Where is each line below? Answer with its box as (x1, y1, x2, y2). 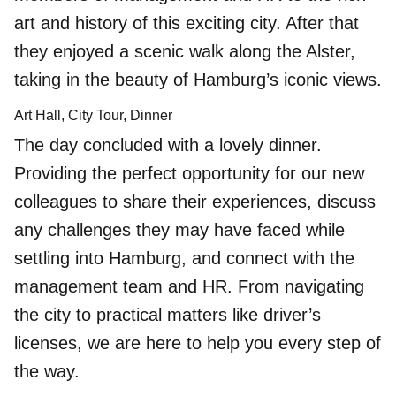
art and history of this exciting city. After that (14, 13, 359, 34)
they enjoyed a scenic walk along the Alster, (14, 42, 355, 62)
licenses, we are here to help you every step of (14, 332, 381, 353)
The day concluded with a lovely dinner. (14, 134, 322, 155)
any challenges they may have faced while (14, 219, 345, 240)
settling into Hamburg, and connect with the (14, 247, 354, 268)
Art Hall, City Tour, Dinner (14, 107, 172, 123)
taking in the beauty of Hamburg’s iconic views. (14, 70, 382, 90)
